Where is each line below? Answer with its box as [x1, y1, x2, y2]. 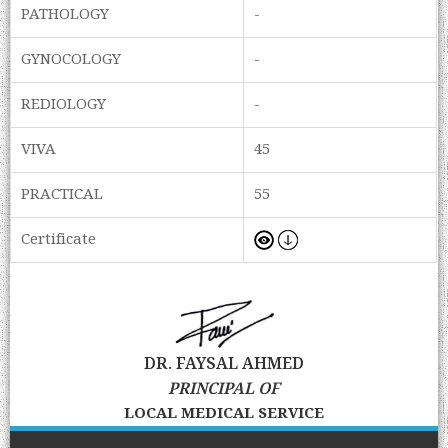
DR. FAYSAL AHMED [143, 351, 304, 377]
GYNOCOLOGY [21, 48, 122, 73]
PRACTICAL [21, 183, 104, 208]
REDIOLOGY [21, 93, 107, 118]
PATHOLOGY [21, 3, 110, 28]
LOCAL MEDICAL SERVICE [123, 401, 324, 426]
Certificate [21, 228, 97, 253]
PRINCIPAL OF [167, 376, 280, 402]
